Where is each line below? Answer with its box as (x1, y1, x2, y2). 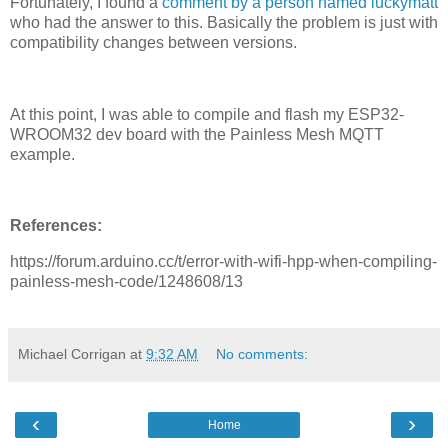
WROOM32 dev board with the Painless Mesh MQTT (10, 125, 384, 143)
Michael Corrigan (18, 346, 126, 363)
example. (10, 145, 75, 163)
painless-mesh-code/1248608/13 (10, 273, 243, 291)
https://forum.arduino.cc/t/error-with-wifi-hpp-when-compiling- (10, 253, 437, 271)
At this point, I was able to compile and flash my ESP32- (10, 105, 404, 123)
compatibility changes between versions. (10, 34, 301, 52)
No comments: (216, 346, 309, 363)
